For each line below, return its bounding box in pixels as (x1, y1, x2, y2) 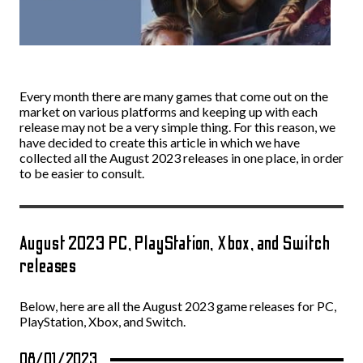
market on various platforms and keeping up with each (19, 104, 318, 119)
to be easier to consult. (19, 165, 144, 181)
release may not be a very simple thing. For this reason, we (19, 119, 335, 135)
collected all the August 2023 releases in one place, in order (19, 150, 344, 165)
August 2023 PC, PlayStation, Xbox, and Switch (19, 233, 331, 254)
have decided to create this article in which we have (19, 135, 300, 150)
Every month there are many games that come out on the (19, 88, 328, 104)
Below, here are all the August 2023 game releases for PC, (19, 298, 336, 314)
